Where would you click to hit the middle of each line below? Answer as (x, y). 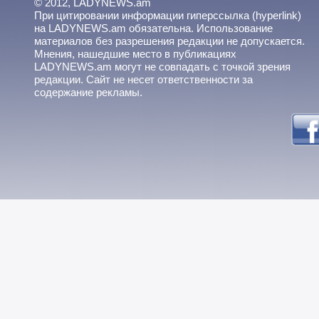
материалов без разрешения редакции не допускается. (169, 41)
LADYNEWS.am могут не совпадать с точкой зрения (162, 67)
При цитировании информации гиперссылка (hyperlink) (168, 15)
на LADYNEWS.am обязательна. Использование (153, 28)
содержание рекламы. (88, 92)
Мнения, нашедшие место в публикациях (135, 54)
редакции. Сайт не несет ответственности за (143, 79)
